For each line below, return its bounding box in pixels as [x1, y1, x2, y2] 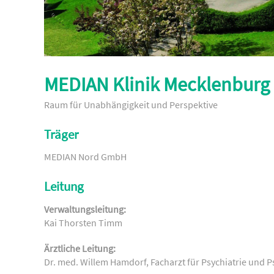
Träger [44, 127, 78, 143]
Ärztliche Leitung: [44, 242, 116, 254]
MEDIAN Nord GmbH [44, 150, 127, 163]
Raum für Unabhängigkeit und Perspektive [44, 98, 218, 111]
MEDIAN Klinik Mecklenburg [44, 72, 270, 97]
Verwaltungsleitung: [44, 202, 126, 215]
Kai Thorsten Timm [44, 216, 122, 229]
